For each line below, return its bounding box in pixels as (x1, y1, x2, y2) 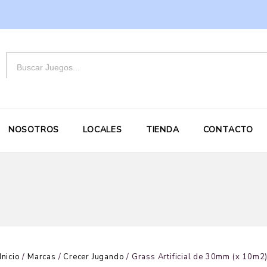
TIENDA (145, 124, 179, 135)
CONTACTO (203, 124, 254, 135)
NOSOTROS (8, 124, 60, 135)
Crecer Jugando (63, 251, 125, 262)
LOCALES (83, 124, 122, 135)
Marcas (27, 251, 56, 262)
